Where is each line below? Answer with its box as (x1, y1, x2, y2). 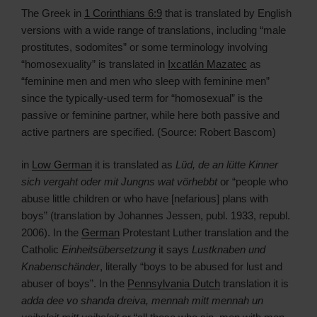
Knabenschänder (21, 260, 100, 273)
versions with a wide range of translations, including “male (21, 23, 286, 36)
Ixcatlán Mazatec (168, 57, 247, 70)
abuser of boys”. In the (21, 277, 127, 290)
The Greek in (21, 6, 84, 19)
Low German (32, 158, 92, 171)
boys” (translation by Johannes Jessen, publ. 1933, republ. (21, 209, 290, 222)
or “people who (217, 175, 288, 188)
